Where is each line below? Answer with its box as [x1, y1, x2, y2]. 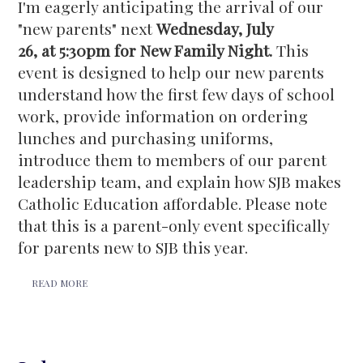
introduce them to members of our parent [18, 149, 327, 170]
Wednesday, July [156, 18, 274, 39]
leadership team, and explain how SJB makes [18, 171, 342, 192]
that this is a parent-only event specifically [18, 215, 330, 236]
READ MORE [32, 275, 88, 289]
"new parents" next [18, 18, 157, 39]
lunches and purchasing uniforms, [18, 127, 274, 148]
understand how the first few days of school [18, 83, 335, 105]
